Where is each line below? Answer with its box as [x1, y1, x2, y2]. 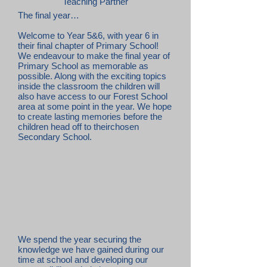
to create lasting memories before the [18, 111, 162, 122]
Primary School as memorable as [18, 61, 148, 71]
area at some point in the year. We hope [18, 101, 172, 111]
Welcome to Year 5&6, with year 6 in [18, 30, 159, 41]
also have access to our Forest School [18, 91, 167, 101]
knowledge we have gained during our [18, 244, 164, 254]
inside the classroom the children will [18, 81, 160, 91]
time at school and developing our [18, 254, 148, 265]
